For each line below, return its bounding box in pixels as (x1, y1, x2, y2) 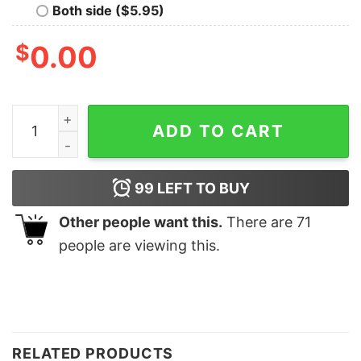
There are (222, 213, 297, 230)
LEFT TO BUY (153, 179, 250, 197)
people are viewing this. (59, 236, 220, 254)
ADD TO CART (152, 120, 284, 141)
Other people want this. (59, 213, 222, 230)
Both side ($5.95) (52, 2, 164, 19)
